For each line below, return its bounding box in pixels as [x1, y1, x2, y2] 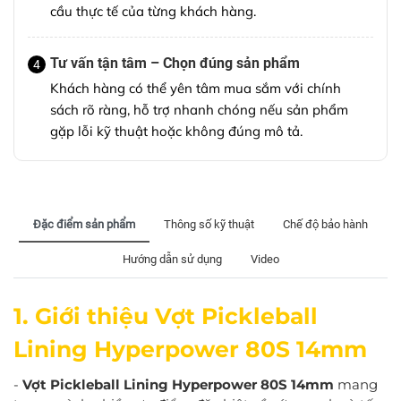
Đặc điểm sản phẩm [33, 217, 135, 231]
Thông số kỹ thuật [164, 217, 254, 231]
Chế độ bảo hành [283, 217, 368, 231]
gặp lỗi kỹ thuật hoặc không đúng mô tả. [50, 122, 303, 140]
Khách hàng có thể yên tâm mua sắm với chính [50, 79, 341, 97]
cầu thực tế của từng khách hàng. [50, 2, 256, 20]
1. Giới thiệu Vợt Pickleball [13, 302, 318, 329]
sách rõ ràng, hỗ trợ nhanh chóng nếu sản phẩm [50, 100, 348, 118]
